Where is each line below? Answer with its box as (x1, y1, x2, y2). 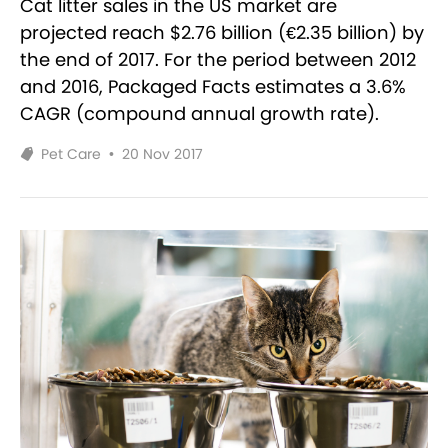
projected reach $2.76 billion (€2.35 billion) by (20, 19, 424, 45)
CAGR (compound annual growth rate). (20, 100, 379, 126)
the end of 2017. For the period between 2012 (20, 46, 416, 72)
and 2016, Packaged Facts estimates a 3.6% (20, 73, 406, 99)
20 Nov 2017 (122, 143, 204, 164)
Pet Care (41, 143, 101, 164)
